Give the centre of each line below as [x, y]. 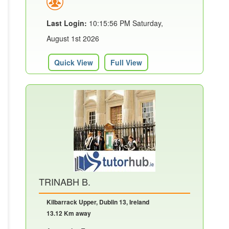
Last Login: [67, 23]
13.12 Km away [69, 213]
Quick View [74, 62]
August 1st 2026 [73, 38]
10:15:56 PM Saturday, [125, 23]
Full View [126, 62]
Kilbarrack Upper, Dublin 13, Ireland [98, 202]
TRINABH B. [65, 181]
